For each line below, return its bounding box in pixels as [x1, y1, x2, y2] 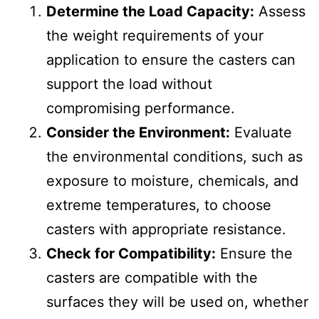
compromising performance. [46, 99, 235, 117]
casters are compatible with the [46, 268, 258, 286]
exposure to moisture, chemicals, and [46, 172, 298, 189]
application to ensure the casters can [46, 51, 296, 68]
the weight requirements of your [46, 26, 263, 44]
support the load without [46, 75, 212, 93]
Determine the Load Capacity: [46, 2, 254, 20]
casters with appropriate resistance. [46, 220, 286, 238]
